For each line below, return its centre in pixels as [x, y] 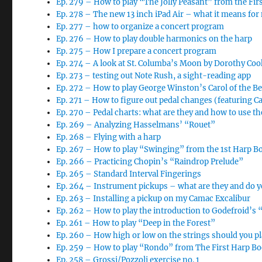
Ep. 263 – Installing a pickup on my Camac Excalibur [154, 199]
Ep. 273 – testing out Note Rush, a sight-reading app [154, 76]
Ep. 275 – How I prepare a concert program [137, 51]
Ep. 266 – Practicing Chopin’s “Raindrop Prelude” [150, 162]
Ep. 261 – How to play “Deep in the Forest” [136, 223]
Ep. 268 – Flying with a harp [109, 137]
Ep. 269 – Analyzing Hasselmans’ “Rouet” [136, 125]
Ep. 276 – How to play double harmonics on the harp [154, 39]
